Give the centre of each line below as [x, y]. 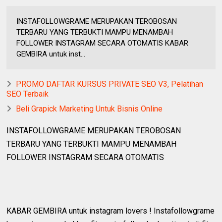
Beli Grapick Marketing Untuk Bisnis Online [89, 109]
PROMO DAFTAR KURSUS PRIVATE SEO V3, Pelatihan [110, 84]
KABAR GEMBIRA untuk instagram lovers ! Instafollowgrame [111, 211]
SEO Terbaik [28, 94]
